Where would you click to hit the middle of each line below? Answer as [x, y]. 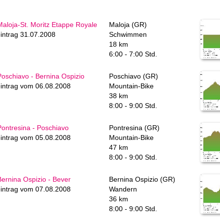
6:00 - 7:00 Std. [133, 54]
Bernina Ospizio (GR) [142, 179]
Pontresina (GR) [134, 128]
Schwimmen [128, 34]
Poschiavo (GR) [134, 76]
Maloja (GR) [128, 25]
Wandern [123, 189]
